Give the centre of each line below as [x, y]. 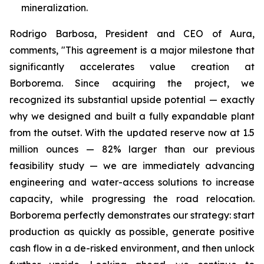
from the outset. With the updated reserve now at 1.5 [132, 133]
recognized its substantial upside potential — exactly [132, 100]
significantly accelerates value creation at [132, 67]
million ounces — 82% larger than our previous [132, 149]
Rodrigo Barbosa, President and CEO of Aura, [132, 34]
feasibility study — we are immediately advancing [132, 166]
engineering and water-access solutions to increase [132, 182]
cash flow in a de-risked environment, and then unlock [132, 248]
